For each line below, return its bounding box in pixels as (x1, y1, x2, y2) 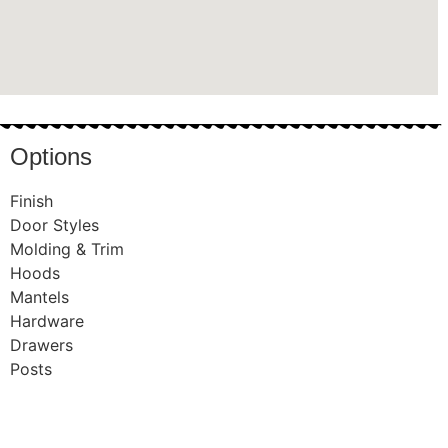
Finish (9, 190, 53, 211)
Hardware (9, 310, 84, 331)
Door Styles (9, 214, 99, 235)
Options (9, 142, 92, 170)
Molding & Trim (9, 238, 124, 259)
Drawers (9, 334, 73, 355)
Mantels (9, 286, 69, 307)
